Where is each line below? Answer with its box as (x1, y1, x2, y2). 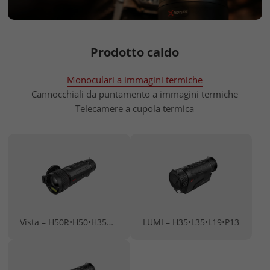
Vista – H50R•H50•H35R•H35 (107, 216, 114, 228)
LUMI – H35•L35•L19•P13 (142, 216, 239, 228)
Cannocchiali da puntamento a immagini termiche (31, 87, 239, 100)
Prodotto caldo (90, 43, 180, 60)
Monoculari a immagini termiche (67, 73, 203, 86)
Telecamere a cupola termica (75, 102, 195, 115)
